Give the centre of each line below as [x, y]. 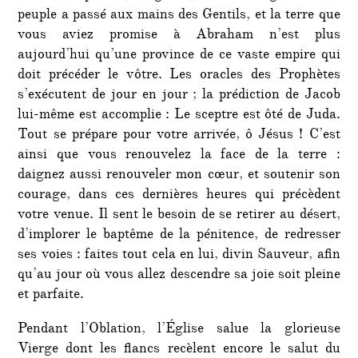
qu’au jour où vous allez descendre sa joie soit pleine [179, 275]
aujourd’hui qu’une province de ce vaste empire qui [179, 56]
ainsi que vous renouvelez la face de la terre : [179, 155]
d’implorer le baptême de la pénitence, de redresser [179, 235]
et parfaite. [51, 295]
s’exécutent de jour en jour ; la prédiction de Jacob [179, 95]
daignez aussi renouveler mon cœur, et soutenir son [179, 175]
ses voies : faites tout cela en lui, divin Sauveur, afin [179, 255]
